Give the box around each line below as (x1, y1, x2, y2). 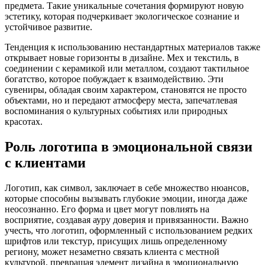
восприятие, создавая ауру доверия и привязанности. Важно (5, 214, 248, 225)
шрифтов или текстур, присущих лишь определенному (5, 235, 227, 246)
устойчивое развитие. (5, 21, 92, 32)
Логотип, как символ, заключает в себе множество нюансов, (5, 182, 249, 193)
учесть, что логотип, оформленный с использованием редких (5, 225, 253, 235)
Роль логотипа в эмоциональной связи (5, 138, 253, 154)
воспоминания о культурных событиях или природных (5, 105, 228, 116)
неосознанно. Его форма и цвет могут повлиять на (5, 203, 209, 214)
